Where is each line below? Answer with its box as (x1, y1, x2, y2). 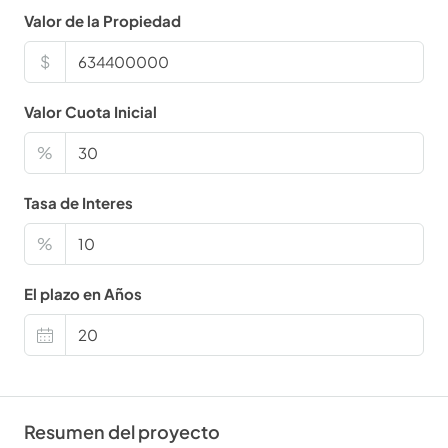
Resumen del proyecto (24, 420, 220, 444)
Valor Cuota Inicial (24, 102, 157, 122)
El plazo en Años (24, 284, 142, 304)
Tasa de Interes (24, 193, 133, 213)
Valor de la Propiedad (24, 11, 181, 31)
